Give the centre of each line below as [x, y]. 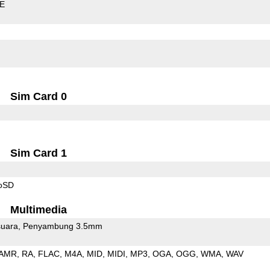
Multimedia [39, 209]
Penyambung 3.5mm [62, 226]
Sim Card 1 [39, 153]
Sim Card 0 [39, 96]
